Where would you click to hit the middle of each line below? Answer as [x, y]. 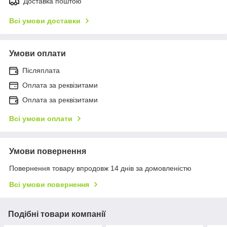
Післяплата [41, 70]
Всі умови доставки [45, 21]
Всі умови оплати [41, 118]
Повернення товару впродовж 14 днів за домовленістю [100, 168]
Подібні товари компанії [57, 214]
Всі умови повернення [49, 184]
